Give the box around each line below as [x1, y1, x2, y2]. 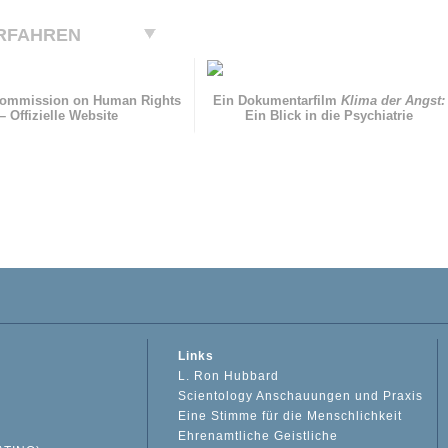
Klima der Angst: [341, 93, 446, 109]
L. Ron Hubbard [178, 369, 280, 384]
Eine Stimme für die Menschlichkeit [178, 409, 403, 424]
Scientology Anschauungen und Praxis [178, 389, 424, 404]
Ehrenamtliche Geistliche [178, 429, 339, 444]
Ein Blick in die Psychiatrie [245, 108, 414, 124]
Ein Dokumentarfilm [213, 93, 342, 109]
